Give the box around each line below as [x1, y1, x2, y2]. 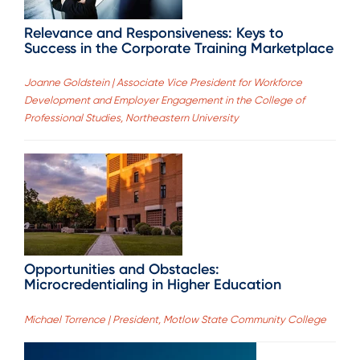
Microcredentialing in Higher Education [24, 276, 281, 294]
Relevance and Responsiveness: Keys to [24, 23, 284, 42]
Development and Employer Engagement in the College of [24, 94, 305, 107]
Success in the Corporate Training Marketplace [24, 39, 333, 57]
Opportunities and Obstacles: [24, 260, 219, 279]
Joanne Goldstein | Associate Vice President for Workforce [24, 76, 302, 89]
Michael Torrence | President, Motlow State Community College [24, 313, 326, 325]
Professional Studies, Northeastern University [24, 112, 239, 125]
